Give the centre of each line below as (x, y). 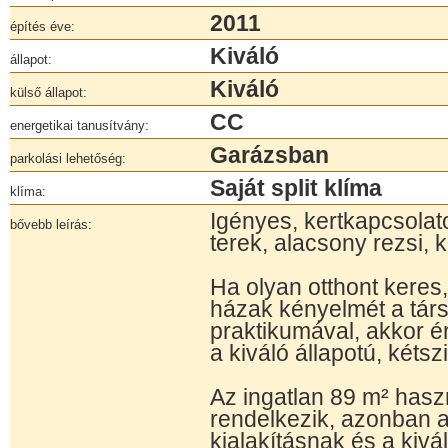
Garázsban (269, 155)
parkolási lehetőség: (68, 158)
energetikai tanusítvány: (79, 125)
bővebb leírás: (51, 224)
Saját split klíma (296, 188)
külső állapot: (48, 92)
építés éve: (42, 26)
